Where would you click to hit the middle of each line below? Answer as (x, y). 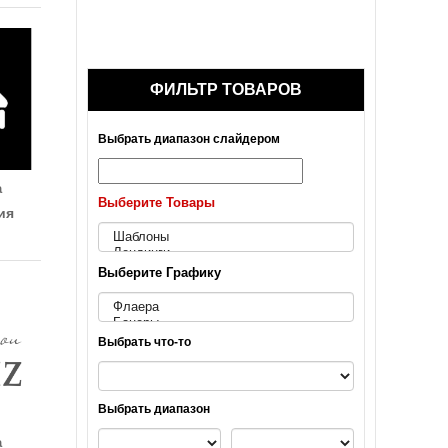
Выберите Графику (159, 272)
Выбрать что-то (144, 342)
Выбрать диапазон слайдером (189, 139)
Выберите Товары (156, 202)
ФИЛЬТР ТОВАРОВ (226, 89)
